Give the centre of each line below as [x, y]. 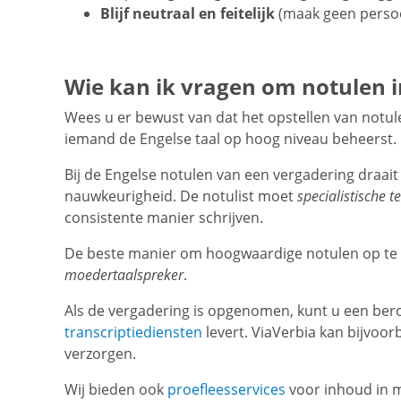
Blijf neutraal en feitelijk [188, 14]
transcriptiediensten [133, 333]
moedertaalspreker [124, 275]
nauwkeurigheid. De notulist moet [181, 196]
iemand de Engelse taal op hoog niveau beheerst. [230, 139]
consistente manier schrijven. [164, 218]
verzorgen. [100, 354]
